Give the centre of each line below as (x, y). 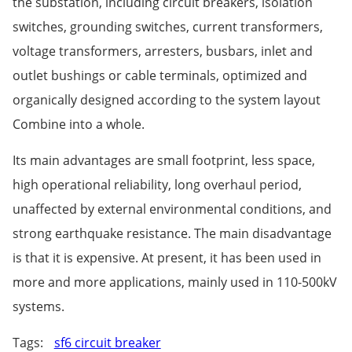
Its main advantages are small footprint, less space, (163, 160)
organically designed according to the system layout (166, 99)
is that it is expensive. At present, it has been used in (167, 257)
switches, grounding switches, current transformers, (167, 26)
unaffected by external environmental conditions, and (172, 209)
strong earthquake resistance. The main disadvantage (172, 233)
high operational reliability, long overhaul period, (157, 184)
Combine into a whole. (78, 124)
